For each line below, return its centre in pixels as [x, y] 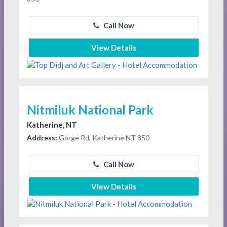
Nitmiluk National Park [90, 109]
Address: [42, 137]
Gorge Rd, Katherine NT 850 [103, 137]
